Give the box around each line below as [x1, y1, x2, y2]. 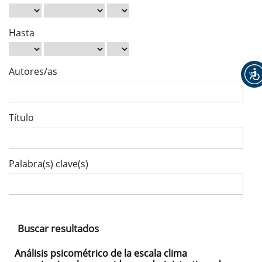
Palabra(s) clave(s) [9, 157, 88, 171]
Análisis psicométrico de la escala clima [15, 246, 187, 260]
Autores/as [9, 65, 57, 78]
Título [9, 111, 34, 125]
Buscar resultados [18, 222, 99, 236]
